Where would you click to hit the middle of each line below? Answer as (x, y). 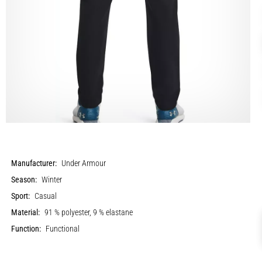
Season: (24, 180)
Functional (63, 229)
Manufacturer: (34, 163)
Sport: (21, 196)
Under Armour (84, 163)
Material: (26, 212)
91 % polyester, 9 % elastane (89, 212)
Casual (46, 196)
